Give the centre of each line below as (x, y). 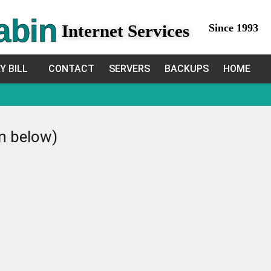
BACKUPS (187, 69)
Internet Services (125, 31)
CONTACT (71, 69)
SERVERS (129, 69)
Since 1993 (234, 28)
